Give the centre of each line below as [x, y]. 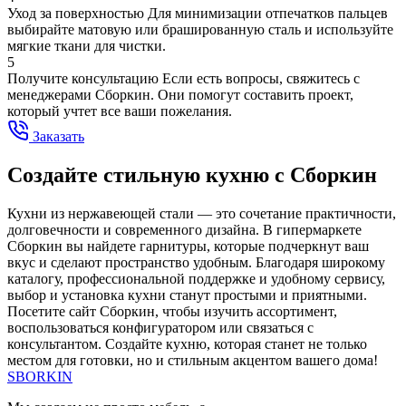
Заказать [57, 137]
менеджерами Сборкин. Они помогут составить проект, [180, 95]
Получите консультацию [85, 79]
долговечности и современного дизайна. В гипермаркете [184, 230]
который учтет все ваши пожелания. [120, 111]
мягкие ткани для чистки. [87, 46]
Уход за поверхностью [77, 14]
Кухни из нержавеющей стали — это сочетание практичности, [202, 214]
